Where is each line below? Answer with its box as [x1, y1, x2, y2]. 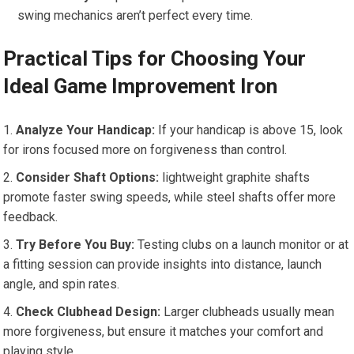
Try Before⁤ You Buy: [16, 237, 135, 253]
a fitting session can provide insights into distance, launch [3, 257, 322, 273]
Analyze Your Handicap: [16, 122, 156, 138]
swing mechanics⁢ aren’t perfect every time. [17, 8, 254, 24]
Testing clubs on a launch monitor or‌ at [134, 237, 349, 253]
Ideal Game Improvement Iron [3, 74, 278, 99]
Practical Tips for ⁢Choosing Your [3, 47, 307, 71]
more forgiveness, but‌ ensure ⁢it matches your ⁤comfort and [3, 324, 324, 340]
